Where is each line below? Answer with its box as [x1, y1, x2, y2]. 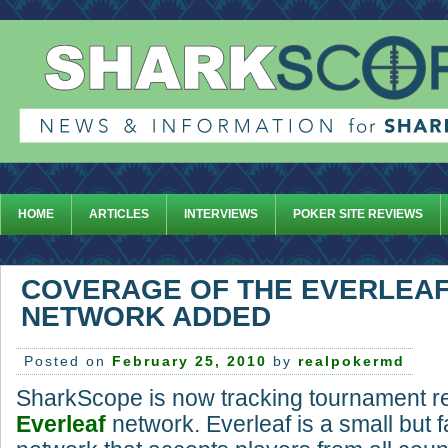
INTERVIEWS [184, 208, 258, 220]
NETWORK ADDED [21, 301, 272, 332]
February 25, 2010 [112, 354, 267, 369]
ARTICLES [89, 208, 149, 220]
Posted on [24, 354, 112, 369]
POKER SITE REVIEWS [293, 208, 423, 220]
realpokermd [298, 354, 405, 369]
